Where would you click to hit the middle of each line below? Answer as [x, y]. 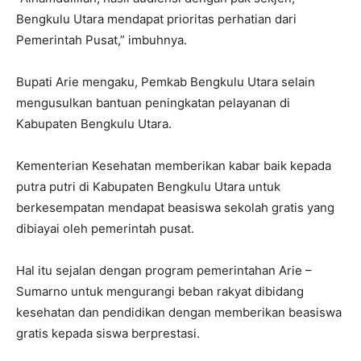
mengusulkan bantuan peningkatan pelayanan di [153, 102]
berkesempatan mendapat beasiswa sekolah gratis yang [175, 207]
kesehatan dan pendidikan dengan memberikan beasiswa [179, 312]
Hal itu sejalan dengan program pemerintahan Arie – [164, 270]
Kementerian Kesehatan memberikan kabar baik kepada [174, 165]
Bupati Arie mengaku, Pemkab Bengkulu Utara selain [166, 81]
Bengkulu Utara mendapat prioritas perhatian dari [156, 19]
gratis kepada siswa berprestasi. [108, 333]
